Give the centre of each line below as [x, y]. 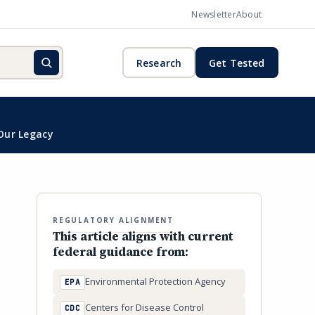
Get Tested [237, 63]
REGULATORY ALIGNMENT [113, 220]
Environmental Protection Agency [156, 281]
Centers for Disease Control [145, 307]
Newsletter [214, 14]
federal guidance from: [121, 252]
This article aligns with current [143, 236]
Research [159, 63]
